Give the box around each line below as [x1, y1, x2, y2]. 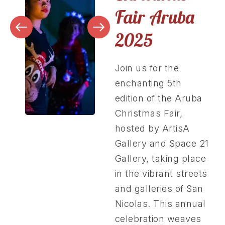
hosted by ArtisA [115, 123, 190, 134]
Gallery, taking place [115, 153, 206, 164]
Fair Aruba [115, 6, 194, 29]
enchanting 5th [115, 78, 182, 89]
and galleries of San [115, 183, 203, 194]
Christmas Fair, [115, 108, 183, 119]
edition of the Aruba [115, 93, 202, 104]
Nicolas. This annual [115, 198, 206, 209]
